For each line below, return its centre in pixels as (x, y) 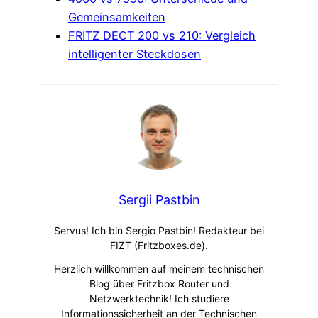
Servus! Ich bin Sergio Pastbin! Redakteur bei (159, 231)
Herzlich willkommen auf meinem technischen (159, 269)
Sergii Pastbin (159, 200)
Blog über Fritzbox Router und (159, 284)
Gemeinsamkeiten (117, 17)
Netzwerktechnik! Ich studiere (159, 299)
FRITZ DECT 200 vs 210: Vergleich (162, 35)
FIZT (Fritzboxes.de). (159, 246)
